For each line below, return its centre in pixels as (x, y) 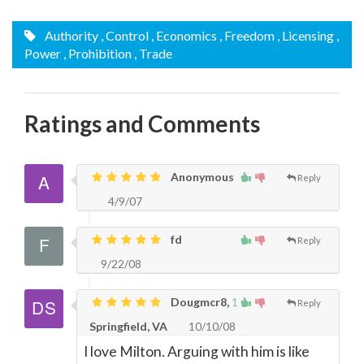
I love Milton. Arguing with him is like (197, 351)
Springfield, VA (128, 326)
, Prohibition (97, 53)
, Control (125, 35)
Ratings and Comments (142, 123)
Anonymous (201, 177)
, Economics (184, 35)
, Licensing (305, 35)
